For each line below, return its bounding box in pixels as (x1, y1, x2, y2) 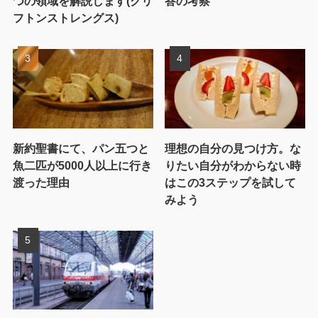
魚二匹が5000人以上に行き (12, 158, 152, 172)
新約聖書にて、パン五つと (12, 141, 149, 155)
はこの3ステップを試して (165, 175, 297, 189)
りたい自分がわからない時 (165, 158, 302, 172)
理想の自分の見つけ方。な (165, 141, 302, 155)
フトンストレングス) (12, 11, 119, 24)
